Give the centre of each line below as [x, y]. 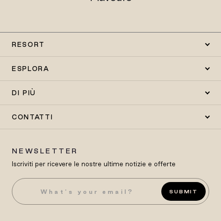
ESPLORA [31, 69]
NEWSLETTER [45, 151]
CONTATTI [33, 117]
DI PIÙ [24, 93]
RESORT [29, 45]
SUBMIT [184, 192]
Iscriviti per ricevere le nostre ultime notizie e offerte [94, 164]
